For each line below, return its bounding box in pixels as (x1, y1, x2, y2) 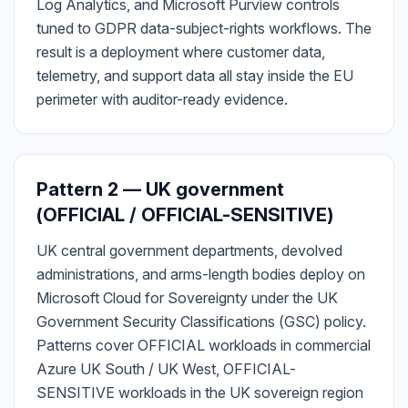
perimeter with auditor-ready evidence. (36, 90, 288, 108)
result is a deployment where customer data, (36, 43, 325, 61)
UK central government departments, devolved (36, 241, 342, 260)
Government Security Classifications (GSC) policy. (36, 312, 366, 331)
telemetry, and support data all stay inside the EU (36, 66, 353, 85)
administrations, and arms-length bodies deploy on (36, 265, 365, 283)
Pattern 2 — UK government (36, 178, 284, 200)
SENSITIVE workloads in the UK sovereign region (36, 383, 363, 402)
